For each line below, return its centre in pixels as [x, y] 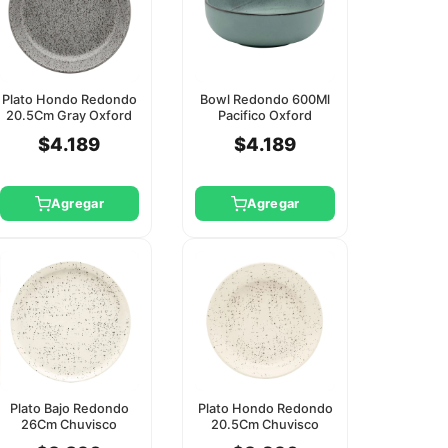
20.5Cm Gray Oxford [69, 115]
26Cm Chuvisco [69, 424]
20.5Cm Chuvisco [265, 424]
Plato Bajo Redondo [69, 408]
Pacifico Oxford [265, 115]
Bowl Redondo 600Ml [265, 99]
